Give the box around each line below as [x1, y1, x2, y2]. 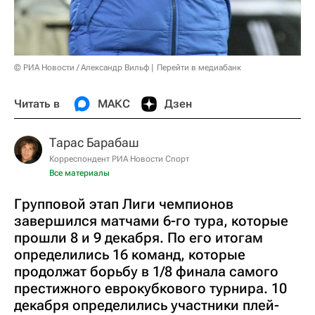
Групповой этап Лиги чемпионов [14, 195, 233, 213]
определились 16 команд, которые [14, 246, 245, 264]
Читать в [14, 97, 60, 111]
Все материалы [49, 168, 110, 179]
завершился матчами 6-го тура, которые [14, 212, 288, 230]
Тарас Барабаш [49, 135, 139, 150]
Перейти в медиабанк [157, 63, 241, 73]
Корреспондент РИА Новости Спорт [49, 154, 189, 165]
